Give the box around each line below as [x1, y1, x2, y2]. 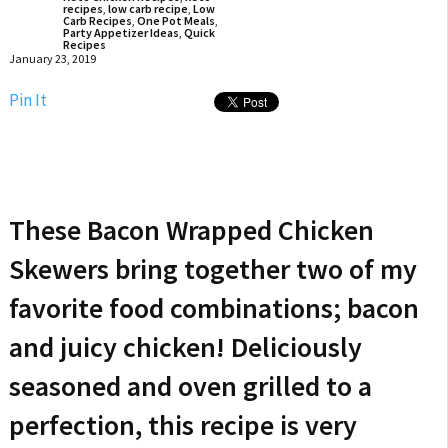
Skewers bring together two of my [8, 251, 417, 287]
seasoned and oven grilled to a [8, 368, 372, 404]
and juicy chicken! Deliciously [8, 329, 362, 365]
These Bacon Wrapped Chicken [8, 212, 374, 248]
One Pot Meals [136, 13, 215, 28]
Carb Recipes [62, 13, 132, 28]
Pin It [8, 89, 47, 111]
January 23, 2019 [8, 51, 96, 66]
